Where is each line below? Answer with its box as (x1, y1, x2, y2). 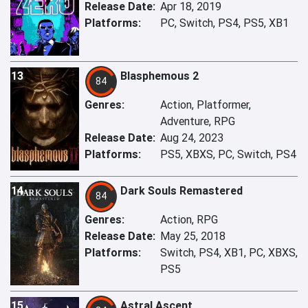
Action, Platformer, (160, 98, 251, 112)
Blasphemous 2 (120, 69, 199, 83)
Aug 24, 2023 (160, 131, 223, 145)
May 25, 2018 (160, 229, 225, 243)
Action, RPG (160, 212, 218, 227)
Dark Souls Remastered (120, 184, 243, 198)
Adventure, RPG (160, 114, 235, 129)
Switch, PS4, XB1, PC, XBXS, (160, 245, 298, 260)
